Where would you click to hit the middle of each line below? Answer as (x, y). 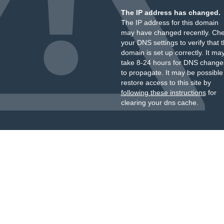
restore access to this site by (166, 82)
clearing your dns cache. (159, 102)
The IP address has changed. (170, 12)
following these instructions (163, 92)
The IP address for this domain (169, 22)
